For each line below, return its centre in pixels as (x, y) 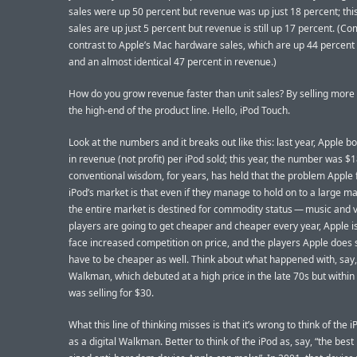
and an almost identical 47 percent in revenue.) (173, 61)
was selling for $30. (111, 292)
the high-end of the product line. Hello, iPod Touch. (179, 110)
